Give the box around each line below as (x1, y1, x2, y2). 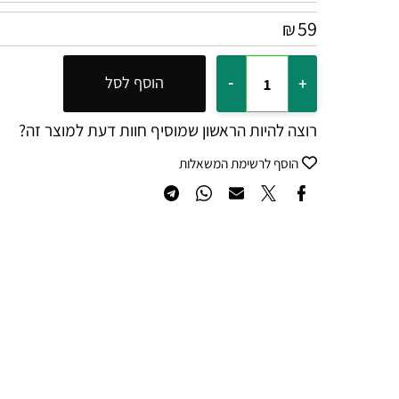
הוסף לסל (126, 90, 188, 113)
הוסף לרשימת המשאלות (203, 176, 329, 196)
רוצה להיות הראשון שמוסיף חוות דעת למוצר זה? (37, 140, 348, 165)
